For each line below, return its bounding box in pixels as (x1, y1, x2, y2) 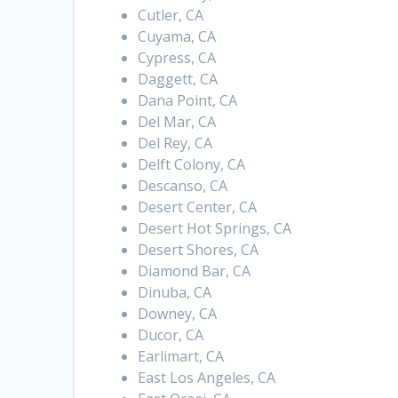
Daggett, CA (138, 69, 219, 90)
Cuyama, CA (138, 27, 217, 47)
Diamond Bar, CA (138, 261, 251, 282)
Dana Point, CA (138, 91, 238, 111)
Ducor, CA (138, 325, 204, 346)
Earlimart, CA (138, 346, 225, 367)
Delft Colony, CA (138, 155, 246, 175)
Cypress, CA (138, 48, 217, 68)
